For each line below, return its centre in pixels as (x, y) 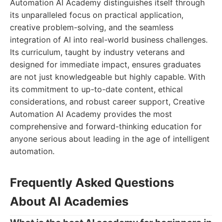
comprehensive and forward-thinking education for (106, 126)
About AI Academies (69, 201)
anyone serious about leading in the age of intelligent (110, 139)
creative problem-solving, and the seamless (92, 27)
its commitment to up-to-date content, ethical (96, 89)
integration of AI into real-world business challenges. (109, 40)
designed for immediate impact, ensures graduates (105, 64)
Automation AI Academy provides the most (91, 114)
